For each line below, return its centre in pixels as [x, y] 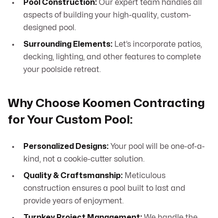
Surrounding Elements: [68, 45]
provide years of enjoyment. [73, 201]
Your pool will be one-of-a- [157, 147]
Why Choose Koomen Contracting [106, 104]
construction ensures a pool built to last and [104, 189]
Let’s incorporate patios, [157, 45]
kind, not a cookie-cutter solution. [84, 159]
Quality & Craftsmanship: [73, 176]
